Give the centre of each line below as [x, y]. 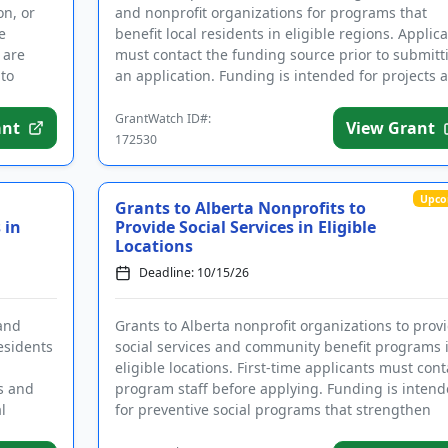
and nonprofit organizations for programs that [270, 12]
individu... [148, 430]
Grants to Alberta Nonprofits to [240, 208]
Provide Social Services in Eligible [206, 227]
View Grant [390, 128]
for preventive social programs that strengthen [272, 409]
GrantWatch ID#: [162, 118]
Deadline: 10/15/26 [193, 272]
